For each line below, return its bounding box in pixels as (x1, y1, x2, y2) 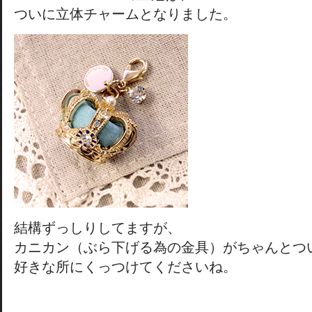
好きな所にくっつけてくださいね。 (14, 259, 237, 274)
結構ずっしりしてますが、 (14, 220, 181, 235)
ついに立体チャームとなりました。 (14, 6, 237, 22)
